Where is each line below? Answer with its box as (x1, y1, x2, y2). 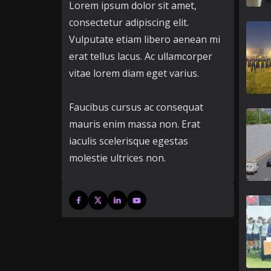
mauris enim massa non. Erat (69, 117, 200, 131)
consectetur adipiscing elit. (69, 16, 189, 30)
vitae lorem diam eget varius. (69, 67, 199, 80)
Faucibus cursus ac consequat (69, 100, 203, 114)
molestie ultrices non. (69, 151, 166, 165)
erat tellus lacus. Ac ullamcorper (69, 50, 212, 64)
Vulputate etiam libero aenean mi (69, 33, 220, 47)
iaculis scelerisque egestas (69, 134, 188, 148)
